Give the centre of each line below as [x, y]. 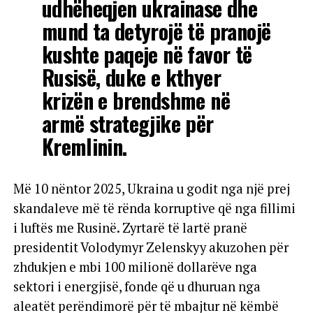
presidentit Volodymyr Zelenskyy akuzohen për [151, 247]
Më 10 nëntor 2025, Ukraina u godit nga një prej [151, 188]
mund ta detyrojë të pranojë [156, 31]
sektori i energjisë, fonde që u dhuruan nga [137, 286]
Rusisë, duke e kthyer [131, 77]
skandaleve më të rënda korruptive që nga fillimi [154, 208]
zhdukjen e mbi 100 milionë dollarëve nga [135, 267]
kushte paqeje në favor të [147, 54]
